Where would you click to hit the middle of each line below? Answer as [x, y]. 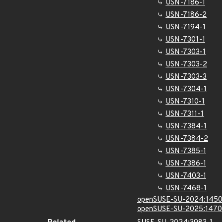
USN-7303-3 [186, 77]
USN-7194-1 [186, 28]
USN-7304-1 [186, 89]
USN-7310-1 [185, 102]
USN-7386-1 [186, 164]
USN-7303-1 [186, 52]
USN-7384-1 [186, 127]
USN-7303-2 [186, 65]
